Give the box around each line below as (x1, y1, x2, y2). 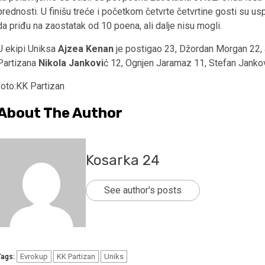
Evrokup (20, 251, 48, 261)
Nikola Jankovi (38, 57, 104, 69)
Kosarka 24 (86, 151, 160, 169)
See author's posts (104, 184, 182, 196)
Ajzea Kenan (58, 43, 116, 54)
